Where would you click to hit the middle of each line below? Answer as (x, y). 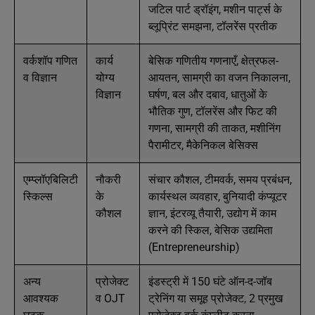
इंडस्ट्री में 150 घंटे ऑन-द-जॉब (210, 282)
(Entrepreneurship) (194, 247)
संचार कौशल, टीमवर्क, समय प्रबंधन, (220, 180)
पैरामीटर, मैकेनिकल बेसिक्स (203, 145)
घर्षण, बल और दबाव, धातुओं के (208, 95)
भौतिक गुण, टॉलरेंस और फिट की (213, 111)
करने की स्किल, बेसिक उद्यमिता (211, 230)
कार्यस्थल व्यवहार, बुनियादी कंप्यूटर (218, 197)
